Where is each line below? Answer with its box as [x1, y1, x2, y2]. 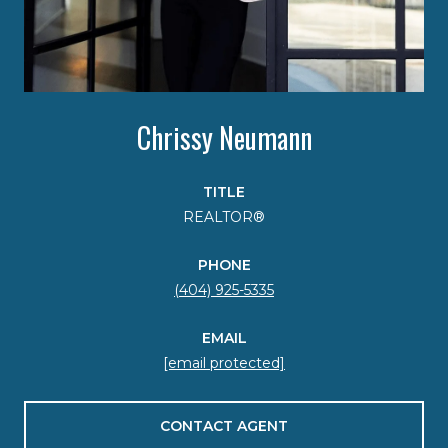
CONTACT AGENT [160, 416, 288, 435]
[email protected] [163, 353, 285, 372]
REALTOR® [183, 207, 265, 226]
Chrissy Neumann [136, 116, 312, 158]
